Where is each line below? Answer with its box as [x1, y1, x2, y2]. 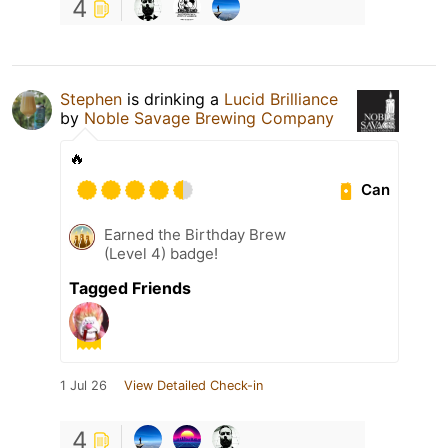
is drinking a [122, 88, 224, 109]
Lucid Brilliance [224, 88, 338, 109]
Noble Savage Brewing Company [84, 107, 334, 128]
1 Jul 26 [60, 377, 107, 393]
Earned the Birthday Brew [104, 224, 286, 244]
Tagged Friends [69, 277, 191, 298]
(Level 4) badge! [104, 243, 218, 263]
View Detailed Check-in [124, 377, 263, 393]
